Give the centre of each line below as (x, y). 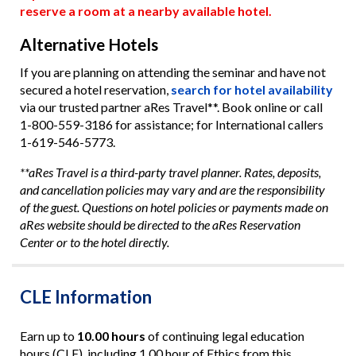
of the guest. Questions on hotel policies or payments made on (174, 207)
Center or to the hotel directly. (94, 242)
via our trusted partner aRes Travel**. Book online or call (171, 107)
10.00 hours (111, 335)
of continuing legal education (224, 335)
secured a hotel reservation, (95, 90)
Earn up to (48, 335)
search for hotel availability (252, 90)
